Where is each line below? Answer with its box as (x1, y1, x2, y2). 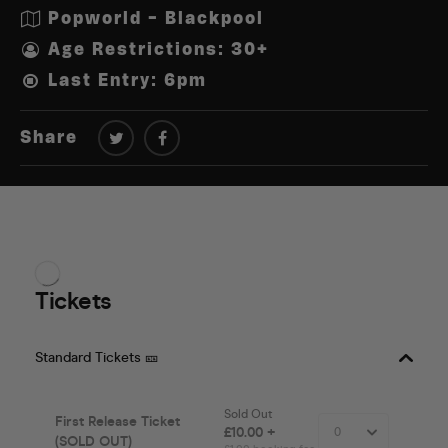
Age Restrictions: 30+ (48, 42, 269, 59)
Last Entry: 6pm (48, 73, 207, 90)
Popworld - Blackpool (48, 11, 264, 28)
